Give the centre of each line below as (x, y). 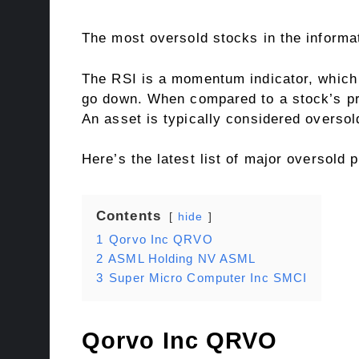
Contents (129, 216)
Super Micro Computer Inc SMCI (208, 278)
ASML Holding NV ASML (182, 259)
